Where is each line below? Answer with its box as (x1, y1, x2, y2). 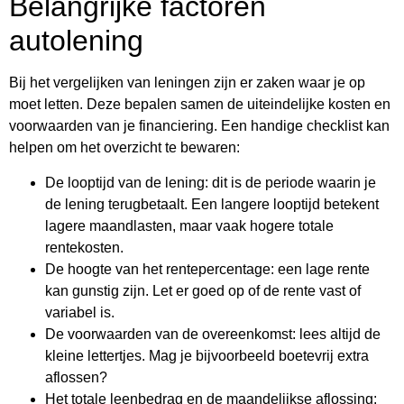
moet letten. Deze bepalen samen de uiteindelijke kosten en (9, 96, 390, 113)
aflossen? (45, 370, 107, 386)
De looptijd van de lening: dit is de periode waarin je (45, 175, 376, 191)
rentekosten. (45, 240, 124, 256)
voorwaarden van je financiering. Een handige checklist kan (9, 118, 390, 134)
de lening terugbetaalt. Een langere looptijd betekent (45, 197, 379, 213)
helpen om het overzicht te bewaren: (9, 140, 240, 156)
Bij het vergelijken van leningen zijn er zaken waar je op (9, 75, 365, 91)
